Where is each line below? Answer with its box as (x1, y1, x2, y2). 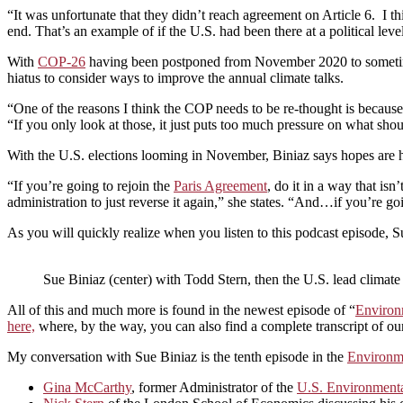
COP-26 (38, 53, 85, 69)
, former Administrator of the (131, 379, 297, 395)
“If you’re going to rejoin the (7, 177, 174, 193)
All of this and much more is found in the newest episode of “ (7, 301, 355, 318)
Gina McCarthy (43, 379, 131, 395)
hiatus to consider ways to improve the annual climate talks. (7, 69, 344, 85)
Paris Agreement (174, 177, 267, 193)
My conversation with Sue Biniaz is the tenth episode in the (7, 348, 347, 364)
